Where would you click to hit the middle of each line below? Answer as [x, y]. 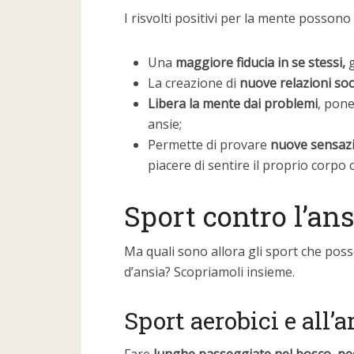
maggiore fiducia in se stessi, [260, 62]
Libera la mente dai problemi [233, 104]
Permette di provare [209, 145]
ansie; [165, 124]
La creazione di [194, 83]
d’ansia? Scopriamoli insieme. [209, 272]
